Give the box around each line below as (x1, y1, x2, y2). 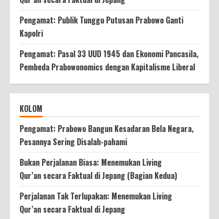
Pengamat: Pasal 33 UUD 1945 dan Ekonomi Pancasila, (20, 47, 198, 60)
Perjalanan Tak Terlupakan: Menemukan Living (20, 190, 172, 202)
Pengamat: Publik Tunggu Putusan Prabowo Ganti (20, 14, 183, 26)
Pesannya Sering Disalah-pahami (20, 135, 127, 148)
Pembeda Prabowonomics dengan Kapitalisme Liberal (20, 61, 195, 73)
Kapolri (20, 27, 43, 39)
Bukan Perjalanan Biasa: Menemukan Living (20, 156, 162, 168)
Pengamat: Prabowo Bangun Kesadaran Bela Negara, (20, 122, 194, 134)
